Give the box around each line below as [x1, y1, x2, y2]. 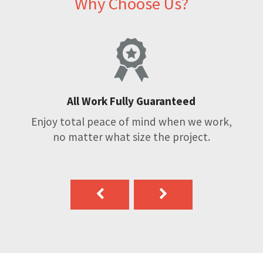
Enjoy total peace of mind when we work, [31, 114, 232, 129]
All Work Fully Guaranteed [67, 94, 196, 109]
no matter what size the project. [52, 130, 210, 144]
